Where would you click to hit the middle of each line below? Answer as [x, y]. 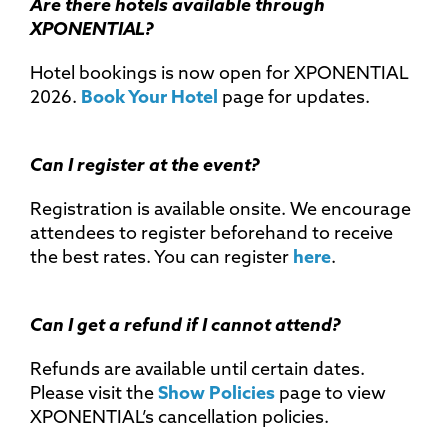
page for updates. [298, 98]
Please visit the [94, 394]
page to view [330, 394]
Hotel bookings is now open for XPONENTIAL [219, 74]
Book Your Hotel [149, 98]
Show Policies [216, 394]
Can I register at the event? [145, 166]
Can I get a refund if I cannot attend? [185, 326]
